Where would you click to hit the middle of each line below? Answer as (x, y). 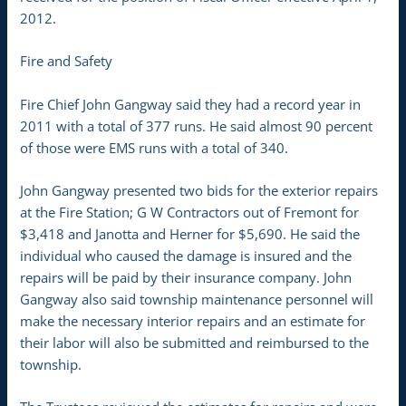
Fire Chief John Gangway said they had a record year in (191, 104)
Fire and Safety (67, 61)
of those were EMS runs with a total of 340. (155, 147)
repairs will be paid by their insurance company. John (186, 277)
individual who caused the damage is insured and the (186, 256)
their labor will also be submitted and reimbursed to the (195, 343)
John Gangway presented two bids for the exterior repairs (199, 190)
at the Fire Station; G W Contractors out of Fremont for (190, 212)
